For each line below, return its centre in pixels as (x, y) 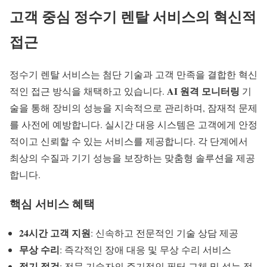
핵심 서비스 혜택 (52, 203)
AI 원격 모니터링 (203, 91)
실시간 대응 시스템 (145, 125)
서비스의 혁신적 (203, 17)
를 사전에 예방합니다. (57, 125)
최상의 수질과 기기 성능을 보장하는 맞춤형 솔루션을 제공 (132, 158)
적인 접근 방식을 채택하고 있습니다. (88, 91)
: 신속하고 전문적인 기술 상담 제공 (164, 232)
